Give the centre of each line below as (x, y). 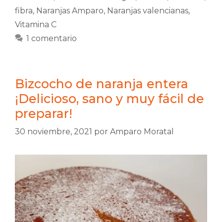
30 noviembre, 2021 (54, 132)
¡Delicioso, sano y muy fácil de (110, 99)
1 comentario (51, 39)
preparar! (44, 114)
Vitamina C (36, 25)
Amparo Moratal (142, 132)
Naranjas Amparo (70, 11)
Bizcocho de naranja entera (102, 84)
